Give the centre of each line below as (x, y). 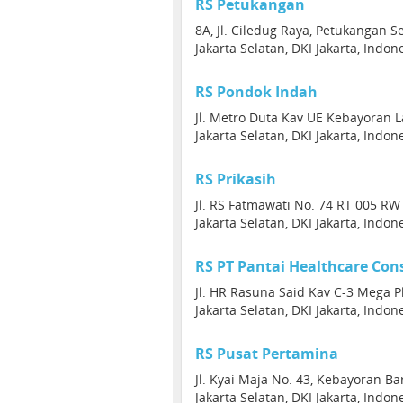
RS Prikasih (236, 179)
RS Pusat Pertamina (267, 354)
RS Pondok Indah (256, 92)
